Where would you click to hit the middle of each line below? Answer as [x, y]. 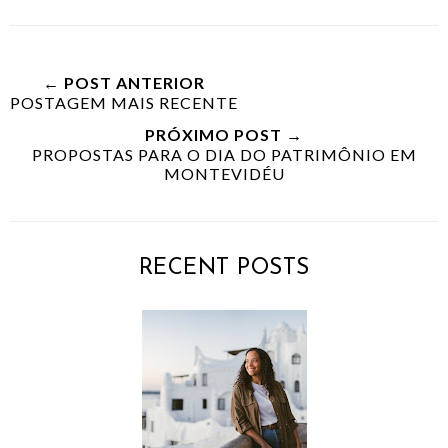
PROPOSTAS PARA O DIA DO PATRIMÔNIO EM [224, 154]
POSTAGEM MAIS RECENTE [124, 102]
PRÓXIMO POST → [224, 134]
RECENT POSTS [224, 268]
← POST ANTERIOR [124, 82]
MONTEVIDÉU [224, 173]
